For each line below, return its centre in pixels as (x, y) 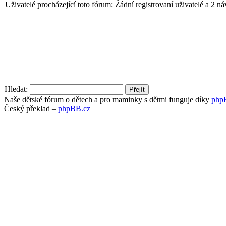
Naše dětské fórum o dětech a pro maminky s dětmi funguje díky (108, 99)
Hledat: (16, 89)
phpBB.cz (74, 108)
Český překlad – (31, 108)
